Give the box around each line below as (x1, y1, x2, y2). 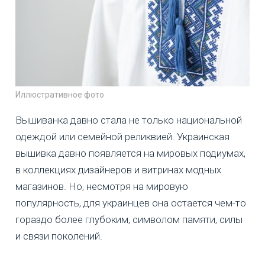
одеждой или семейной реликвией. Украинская (15, 131, 230, 143)
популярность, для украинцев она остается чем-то (15, 197, 246, 209)
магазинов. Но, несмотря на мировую (15, 180, 188, 193)
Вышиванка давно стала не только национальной (15, 114, 242, 127)
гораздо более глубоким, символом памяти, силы (15, 214, 243, 226)
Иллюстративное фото (15, 90, 104, 100)
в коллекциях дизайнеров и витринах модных (15, 164, 221, 176)
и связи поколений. (15, 230, 102, 243)
